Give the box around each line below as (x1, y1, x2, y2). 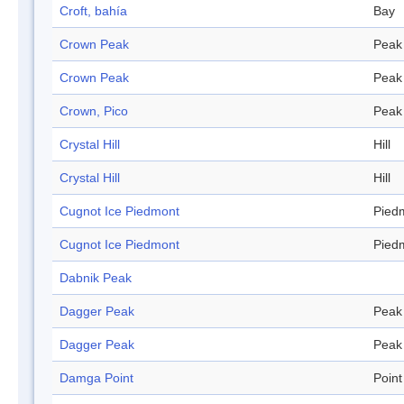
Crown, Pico (60, 104, 128, 119)
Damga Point (60, 371, 133, 386)
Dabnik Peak (60, 271, 132, 286)
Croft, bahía (60, 4, 127, 19)
